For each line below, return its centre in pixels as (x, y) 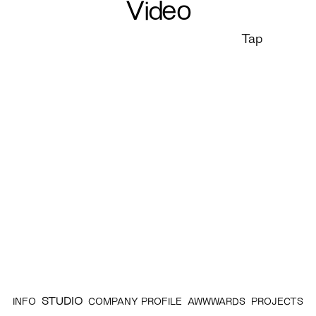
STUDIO (62, 302)
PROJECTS (278, 302)
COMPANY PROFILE (135, 302)
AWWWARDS (217, 302)
